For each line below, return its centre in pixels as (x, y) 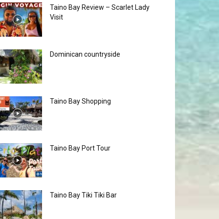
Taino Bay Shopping (80, 101)
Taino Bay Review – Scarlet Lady (100, 7)
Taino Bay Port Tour (80, 148)
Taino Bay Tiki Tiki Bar (83, 195)
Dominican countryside (85, 54)
